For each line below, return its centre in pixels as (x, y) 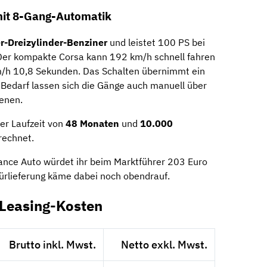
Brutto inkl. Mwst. (52, 245)
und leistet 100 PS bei (156, 43)
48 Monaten (92, 124)
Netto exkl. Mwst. (164, 245)
